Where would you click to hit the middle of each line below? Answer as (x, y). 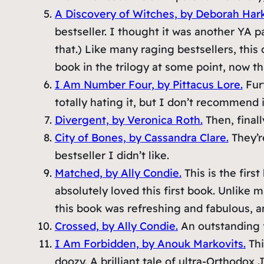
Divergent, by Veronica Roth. (128, 120)
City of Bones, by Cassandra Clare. (141, 138)
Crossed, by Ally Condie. (116, 226)
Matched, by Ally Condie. (118, 173)
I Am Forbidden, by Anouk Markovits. (150, 244)
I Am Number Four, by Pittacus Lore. (148, 85)
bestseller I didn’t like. (112, 156)
